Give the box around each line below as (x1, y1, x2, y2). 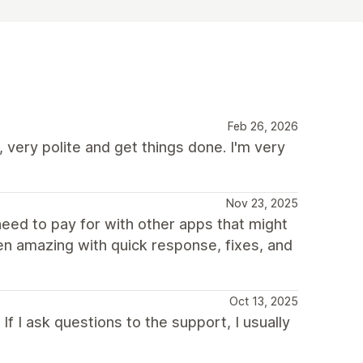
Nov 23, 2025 (226, 195, 298, 210)
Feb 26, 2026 (228, 118, 298, 133)
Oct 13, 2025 (229, 293, 298, 308)
